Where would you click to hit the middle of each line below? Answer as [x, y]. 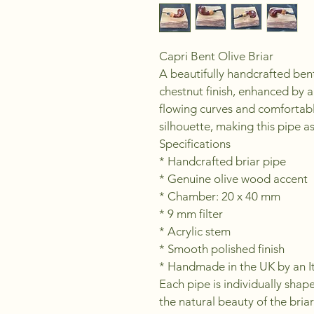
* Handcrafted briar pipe [223, 161]
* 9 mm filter [191, 214]
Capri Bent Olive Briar [216, 56]
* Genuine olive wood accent [233, 179]
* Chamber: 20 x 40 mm [220, 196]
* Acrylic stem [195, 231]
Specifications [195, 144]
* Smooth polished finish [222, 249]
